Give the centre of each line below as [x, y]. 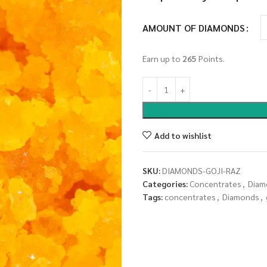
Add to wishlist [183, 135]
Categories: [165, 184]
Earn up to [162, 58]
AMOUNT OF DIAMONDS [194, 27]
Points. [211, 58]
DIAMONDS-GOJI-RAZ [201, 170]
